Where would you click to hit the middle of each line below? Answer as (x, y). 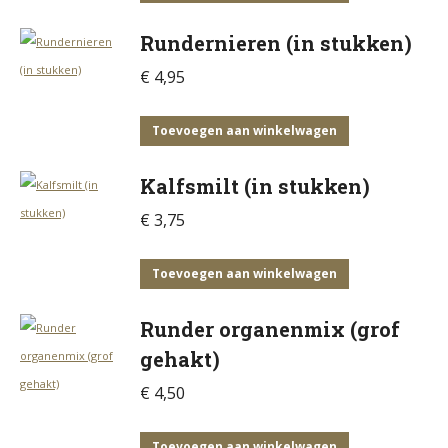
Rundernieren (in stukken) (276, 43)
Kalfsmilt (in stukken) (255, 186)
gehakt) (180, 359)
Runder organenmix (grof (270, 329)
